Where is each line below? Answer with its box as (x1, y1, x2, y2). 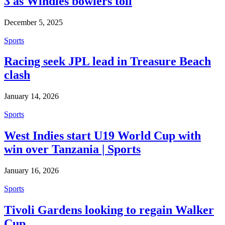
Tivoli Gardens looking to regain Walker (4, 203, 214, 217)
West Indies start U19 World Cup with (4, 129, 201, 143)
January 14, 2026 (4, 92, 59, 101)
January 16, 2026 (4, 166, 59, 175)
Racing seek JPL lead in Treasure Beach (4, 55, 211, 68)
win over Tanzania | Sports (4, 143, 141, 156)
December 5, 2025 (4, 18, 63, 27)
